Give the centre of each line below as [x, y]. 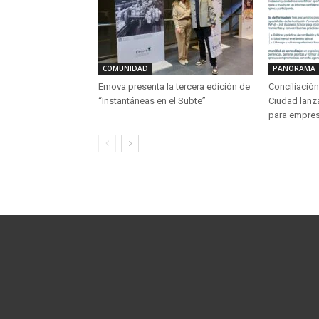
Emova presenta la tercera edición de [174, 87]
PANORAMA [294, 68]
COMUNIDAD [125, 68]
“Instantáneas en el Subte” [152, 101]
